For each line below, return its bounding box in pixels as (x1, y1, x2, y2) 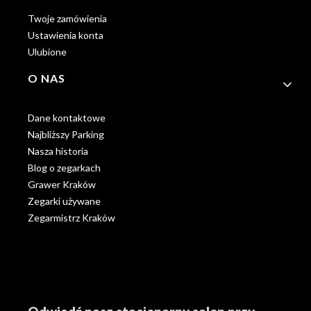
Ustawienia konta (28, 28, 103, 41)
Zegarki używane (28, 194, 101, 207)
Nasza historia (28, 144, 88, 157)
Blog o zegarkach (28, 161, 101, 174)
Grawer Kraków (28, 178, 96, 190)
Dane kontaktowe (28, 111, 106, 124)
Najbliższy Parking (28, 128, 104, 140)
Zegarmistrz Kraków (28, 211, 115, 224)
